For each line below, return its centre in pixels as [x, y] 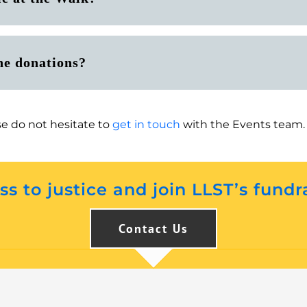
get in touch [146, 124]
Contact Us [153, 228]
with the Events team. [243, 124]
